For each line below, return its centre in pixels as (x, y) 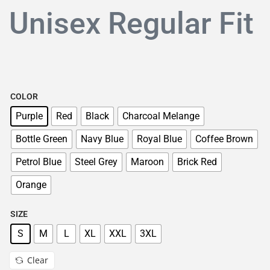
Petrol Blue (39, 162)
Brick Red (197, 162)
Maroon (147, 162)
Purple (29, 116)
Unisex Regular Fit (131, 24)
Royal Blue (159, 139)
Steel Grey (96, 162)
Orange (31, 185)
